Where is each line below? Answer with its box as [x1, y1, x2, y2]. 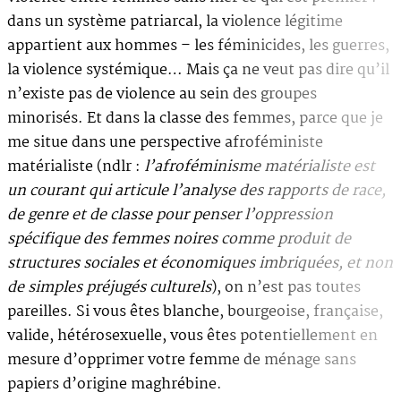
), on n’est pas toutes [211, 275, 361, 300]
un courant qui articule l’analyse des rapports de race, [7, 178, 386, 203]
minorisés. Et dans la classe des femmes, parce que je [7, 106, 383, 131]
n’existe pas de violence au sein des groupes [7, 81, 317, 107]
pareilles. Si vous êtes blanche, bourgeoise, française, [7, 299, 383, 324]
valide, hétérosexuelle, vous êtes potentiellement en [7, 323, 378, 348]
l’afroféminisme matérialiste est [144, 154, 375, 179]
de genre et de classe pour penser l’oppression [7, 202, 333, 227]
